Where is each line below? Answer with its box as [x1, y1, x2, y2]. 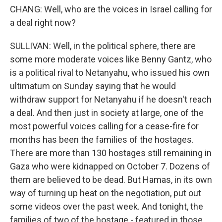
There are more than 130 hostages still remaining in [10, 148, 212, 158]
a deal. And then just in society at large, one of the [10, 108, 204, 118]
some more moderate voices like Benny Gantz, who [10, 54, 212, 64]
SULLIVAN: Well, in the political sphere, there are [10, 41, 196, 51]
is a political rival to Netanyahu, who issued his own [10, 67, 210, 78]
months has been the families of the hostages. [10, 134, 194, 145]
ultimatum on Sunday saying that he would [10, 81, 176, 91]
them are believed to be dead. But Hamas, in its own [10, 174, 212, 185]
